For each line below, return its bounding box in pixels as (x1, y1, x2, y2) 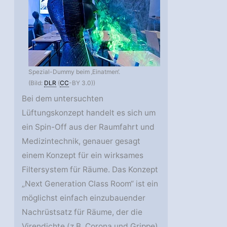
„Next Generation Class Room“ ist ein (22, 178, 159, 188)
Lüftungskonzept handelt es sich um (22, 107, 156, 118)
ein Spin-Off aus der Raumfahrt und (22, 122, 155, 132)
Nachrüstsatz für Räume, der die (22, 207, 143, 217)
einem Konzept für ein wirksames (22, 150, 144, 160)
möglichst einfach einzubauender (22, 193, 146, 203)
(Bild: (28, 79, 45, 87)
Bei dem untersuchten (22, 93, 104, 103)
